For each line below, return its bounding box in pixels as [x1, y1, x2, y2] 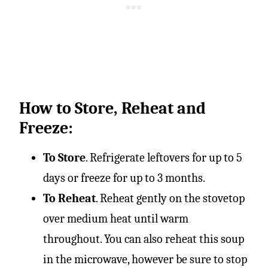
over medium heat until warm [43, 211, 188, 226]
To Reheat [43, 191, 96, 205]
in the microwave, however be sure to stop [43, 252, 247, 266]
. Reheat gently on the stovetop [96, 191, 245, 205]
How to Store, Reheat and [19, 98, 206, 118]
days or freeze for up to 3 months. [43, 170, 205, 185]
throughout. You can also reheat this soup [43, 232, 244, 246]
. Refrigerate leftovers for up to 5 [86, 150, 242, 165]
